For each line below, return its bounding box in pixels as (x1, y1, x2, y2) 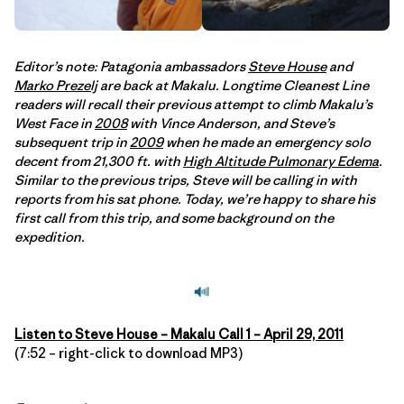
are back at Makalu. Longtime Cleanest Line (97, 77, 369, 95)
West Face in (14, 115, 95, 133)
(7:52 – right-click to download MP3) (14, 344, 243, 363)
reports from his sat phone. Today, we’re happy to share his (14, 190, 375, 208)
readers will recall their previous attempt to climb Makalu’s (14, 96, 372, 114)
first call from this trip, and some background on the (14, 209, 334, 227)
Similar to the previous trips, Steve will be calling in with (14, 171, 357, 189)
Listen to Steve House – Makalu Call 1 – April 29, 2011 (14, 326, 344, 344)
